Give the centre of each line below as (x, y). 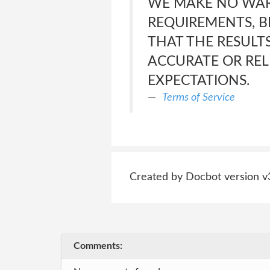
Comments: (98, 246)
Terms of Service (198, 97)
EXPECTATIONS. (198, 80)
